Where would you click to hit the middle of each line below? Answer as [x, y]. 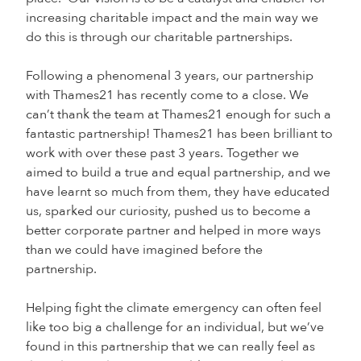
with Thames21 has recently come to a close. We [167, 95]
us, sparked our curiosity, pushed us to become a [168, 211]
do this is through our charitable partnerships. [161, 37]
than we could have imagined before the [144, 250]
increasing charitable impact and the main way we [172, 18]
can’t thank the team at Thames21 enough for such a [178, 114]
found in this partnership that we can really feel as [170, 346]
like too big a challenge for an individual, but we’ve [175, 327]
